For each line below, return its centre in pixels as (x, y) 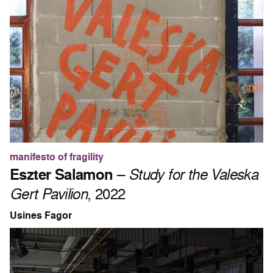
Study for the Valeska (193, 174)
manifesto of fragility (57, 157)
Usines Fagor (41, 215)
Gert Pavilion (49, 193)
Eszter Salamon (62, 174)
